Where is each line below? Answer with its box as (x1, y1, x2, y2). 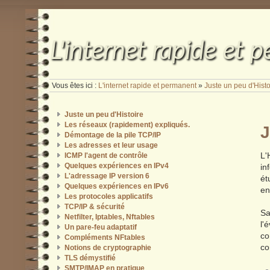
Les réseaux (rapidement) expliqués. (64, 120, 190, 129)
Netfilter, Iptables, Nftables (64, 212, 155, 221)
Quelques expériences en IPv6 (64, 181, 169, 190)
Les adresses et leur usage (64, 140, 158, 149)
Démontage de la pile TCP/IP (64, 130, 161, 139)
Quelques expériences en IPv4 (64, 161, 169, 170)
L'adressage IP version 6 (64, 171, 149, 180)
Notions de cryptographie (64, 243, 151, 252)
